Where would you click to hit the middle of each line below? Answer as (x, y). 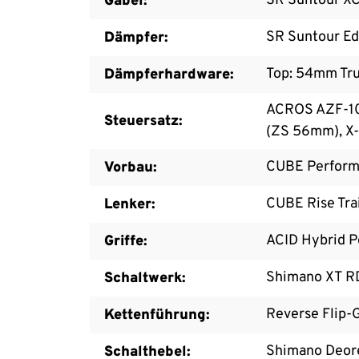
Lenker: (130, 204)
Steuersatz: (143, 121)
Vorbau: (131, 167)
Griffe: (126, 241)
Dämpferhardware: (169, 75)
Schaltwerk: (145, 278)
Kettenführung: (157, 315)
